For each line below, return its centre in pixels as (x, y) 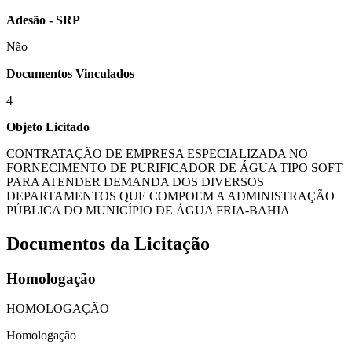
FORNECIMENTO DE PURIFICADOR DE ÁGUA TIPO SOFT (174, 167)
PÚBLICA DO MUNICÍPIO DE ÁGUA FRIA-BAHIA (148, 210)
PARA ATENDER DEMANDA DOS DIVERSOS (135, 181)
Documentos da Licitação (108, 243)
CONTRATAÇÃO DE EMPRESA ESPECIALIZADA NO (157, 153)
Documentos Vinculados (70, 73)
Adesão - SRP (43, 20)
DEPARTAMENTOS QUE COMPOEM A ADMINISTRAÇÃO (170, 196)
